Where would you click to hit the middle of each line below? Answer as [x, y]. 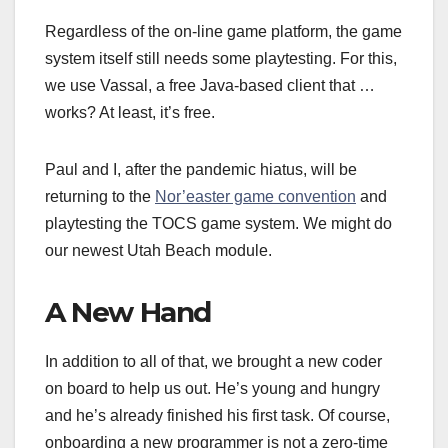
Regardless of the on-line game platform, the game [223, 32]
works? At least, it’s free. [130, 113]
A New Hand [128, 312]
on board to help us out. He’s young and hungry [212, 389]
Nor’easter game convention [255, 197]
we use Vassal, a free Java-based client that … [210, 86]
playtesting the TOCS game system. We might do [218, 224]
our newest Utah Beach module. [158, 251]
